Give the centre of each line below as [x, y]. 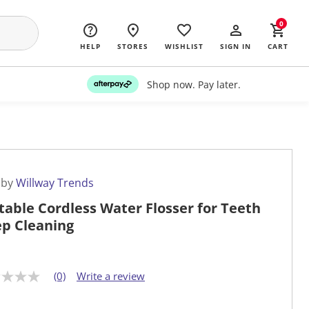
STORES [133, 46]
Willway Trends [55, 183]
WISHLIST [184, 46]
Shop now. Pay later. [193, 84]
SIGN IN [236, 46]
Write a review [111, 276]
